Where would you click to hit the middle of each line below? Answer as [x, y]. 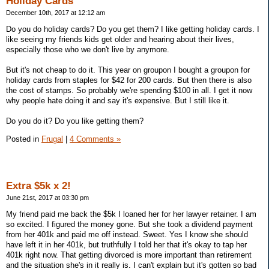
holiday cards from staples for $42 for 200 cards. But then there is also [129, 80]
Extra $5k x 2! [38, 186]
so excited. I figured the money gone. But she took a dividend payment [129, 225]
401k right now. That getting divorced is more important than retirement [129, 255]
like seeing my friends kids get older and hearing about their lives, [120, 39]
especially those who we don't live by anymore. [88, 49]
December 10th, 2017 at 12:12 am [56, 13]
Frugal [52, 139]
